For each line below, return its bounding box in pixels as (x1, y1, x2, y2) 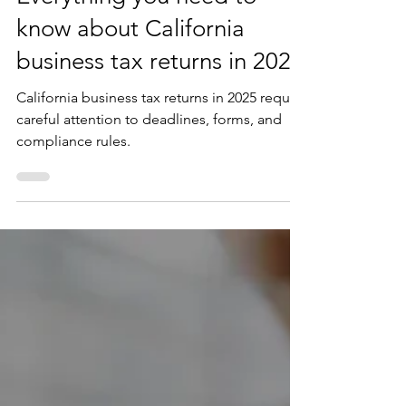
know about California (16, 51, 245, 79)
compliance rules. (16, 169, 130, 186)
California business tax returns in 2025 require (16, 125, 306, 142)
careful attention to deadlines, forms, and (16, 147, 282, 164)
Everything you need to (16, 18, 256, 46)
